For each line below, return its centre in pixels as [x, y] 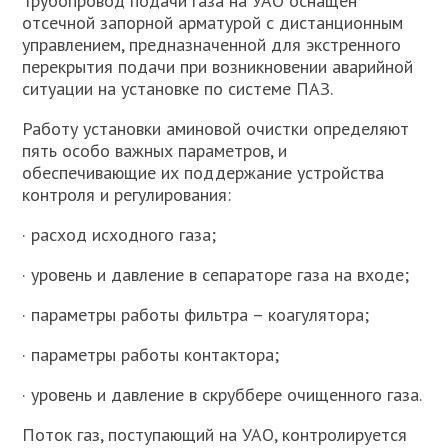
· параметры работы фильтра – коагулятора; [196, 314]
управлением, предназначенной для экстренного [212, 44]
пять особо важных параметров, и [155, 150]
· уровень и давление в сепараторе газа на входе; [216, 274]
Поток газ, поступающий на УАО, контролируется [215, 434]
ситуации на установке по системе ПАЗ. [178, 88]
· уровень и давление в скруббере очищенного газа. [222, 394]
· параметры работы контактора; [151, 354]
